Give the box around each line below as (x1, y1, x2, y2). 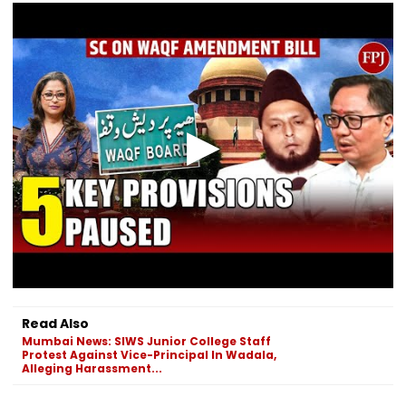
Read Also (22, 314, 89, 333)
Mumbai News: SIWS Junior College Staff (22, 333, 271, 349)
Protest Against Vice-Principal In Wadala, (22, 346, 276, 362)
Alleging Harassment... (22, 360, 162, 376)
